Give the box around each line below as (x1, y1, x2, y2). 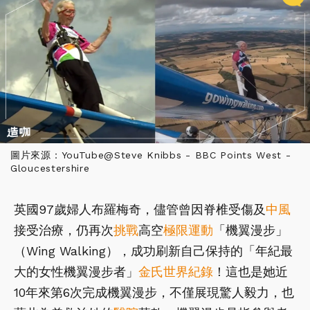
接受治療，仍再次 (14, 223, 113, 238)
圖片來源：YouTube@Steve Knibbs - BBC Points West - (10, 149, 291, 161)
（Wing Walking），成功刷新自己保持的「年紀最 (14, 244, 293, 259)
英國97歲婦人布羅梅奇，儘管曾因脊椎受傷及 (14, 202, 266, 217)
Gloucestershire (10, 163, 90, 174)
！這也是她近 (213, 264, 288, 280)
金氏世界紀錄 (138, 264, 213, 280)
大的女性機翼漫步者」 (14, 264, 138, 280)
